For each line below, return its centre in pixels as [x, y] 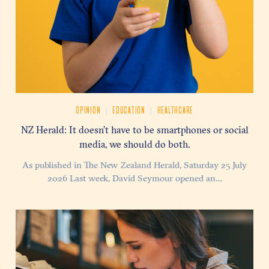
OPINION [89, 110]
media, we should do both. [134, 144]
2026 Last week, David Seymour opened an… [134, 178]
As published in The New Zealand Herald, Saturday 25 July [134, 165]
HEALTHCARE [175, 110]
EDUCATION [130, 110]
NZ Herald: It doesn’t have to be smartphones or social [134, 130]
